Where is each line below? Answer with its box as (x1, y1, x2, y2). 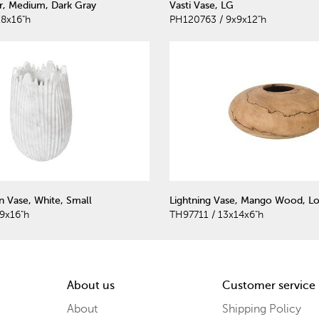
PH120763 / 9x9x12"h (169, 14, 266, 25)
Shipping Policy (221, 303, 301, 316)
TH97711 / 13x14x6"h (169, 209, 263, 221)
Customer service (221, 279, 315, 293)
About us (66, 279, 115, 293)
